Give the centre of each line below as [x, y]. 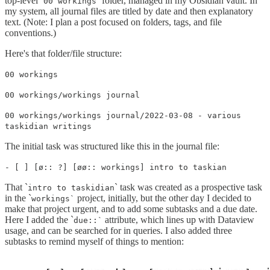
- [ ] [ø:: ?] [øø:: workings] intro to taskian [116, 167]
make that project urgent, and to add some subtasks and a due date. [131, 209]
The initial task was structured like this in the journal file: [112, 146]
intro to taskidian [71, 187]
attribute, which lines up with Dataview [178, 219]
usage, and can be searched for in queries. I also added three [118, 230]
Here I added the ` [39, 219]
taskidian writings [48, 126]
